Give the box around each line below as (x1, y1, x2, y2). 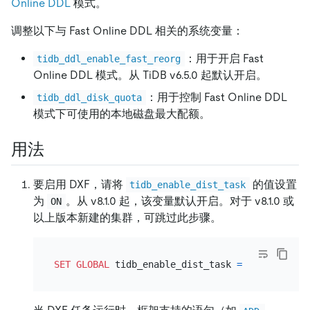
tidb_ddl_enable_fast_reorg (37, 53, 181, 64)
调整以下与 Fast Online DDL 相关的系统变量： (11, 24, 244, 37)
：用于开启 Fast (184, 51, 266, 65)
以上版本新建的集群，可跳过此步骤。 (33, 211, 221, 225)
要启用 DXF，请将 (33, 178, 126, 192)
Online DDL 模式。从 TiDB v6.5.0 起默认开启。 (33, 68, 267, 82)
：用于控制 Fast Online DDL (145, 90, 290, 104)
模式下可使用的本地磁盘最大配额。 (33, 107, 210, 120)
